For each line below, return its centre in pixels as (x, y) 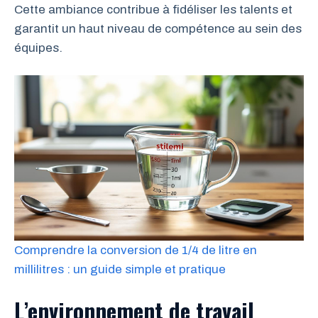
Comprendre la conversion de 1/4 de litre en (136, 251)
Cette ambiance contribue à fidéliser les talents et (153, 9)
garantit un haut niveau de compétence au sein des (158, 28)
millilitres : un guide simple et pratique (120, 270)
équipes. (38, 48)
